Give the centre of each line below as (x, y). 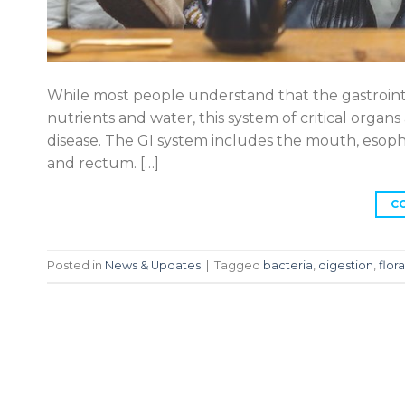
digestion (346, 266)
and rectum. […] (103, 164)
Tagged (239, 266)
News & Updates (153, 266)
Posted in (76, 266)
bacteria (288, 266)
